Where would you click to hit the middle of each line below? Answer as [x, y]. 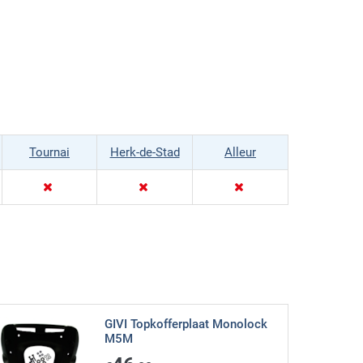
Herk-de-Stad [145, 153]
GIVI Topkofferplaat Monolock [186, 325]
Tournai [49, 153]
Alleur [240, 153]
